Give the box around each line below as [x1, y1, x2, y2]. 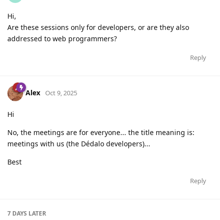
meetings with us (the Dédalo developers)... [7, 138, 150, 148]
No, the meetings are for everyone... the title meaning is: [7, 127, 194, 137]
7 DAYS [7, 209, 27, 218]
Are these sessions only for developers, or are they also [7, 22, 189, 32]
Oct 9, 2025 [45, 88, 77, 97]
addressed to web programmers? [7, 33, 117, 43]
